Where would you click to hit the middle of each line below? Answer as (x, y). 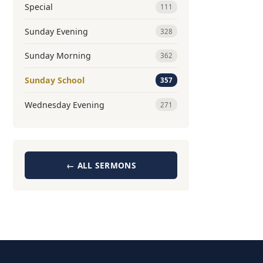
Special (39, 7)
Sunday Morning (58, 56)
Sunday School (55, 80)
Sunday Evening (56, 31)
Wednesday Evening (65, 104)
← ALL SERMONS (101, 166)
